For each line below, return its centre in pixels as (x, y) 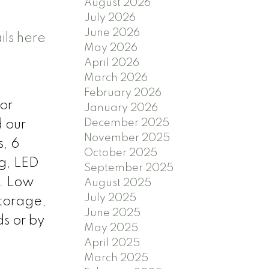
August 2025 (118, 183)
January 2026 (121, 108)
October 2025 (121, 153)
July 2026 (110, 18)
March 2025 (116, 258)
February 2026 (123, 93)
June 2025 (113, 213)
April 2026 (112, 63)
